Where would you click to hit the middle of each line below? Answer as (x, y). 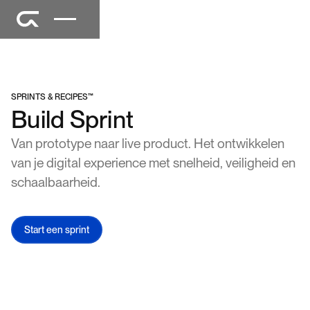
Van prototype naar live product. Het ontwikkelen (148, 144)
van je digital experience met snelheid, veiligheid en (153, 163)
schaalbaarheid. (56, 182)
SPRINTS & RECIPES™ (52, 97)
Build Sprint (73, 119)
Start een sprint (57, 230)
